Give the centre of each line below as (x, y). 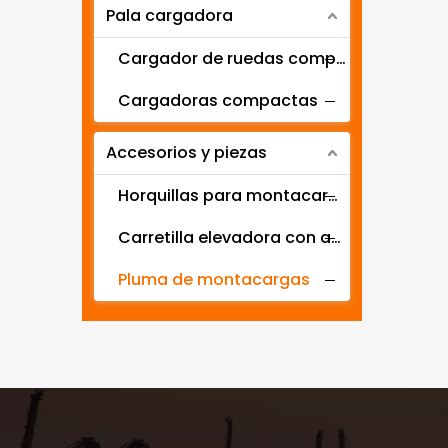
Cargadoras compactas (218, 100)
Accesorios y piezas (186, 152)
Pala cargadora (169, 15)
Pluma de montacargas (214, 279)
